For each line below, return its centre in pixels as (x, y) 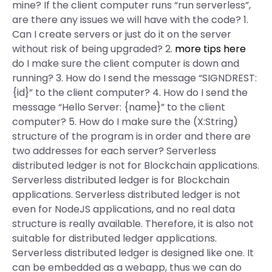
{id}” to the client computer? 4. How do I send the (130, 93)
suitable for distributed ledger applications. (114, 238)
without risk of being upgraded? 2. (93, 49)
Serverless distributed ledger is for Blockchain (121, 180)
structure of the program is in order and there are (131, 136)
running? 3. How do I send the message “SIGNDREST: (134, 78)
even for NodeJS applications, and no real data (124, 209)
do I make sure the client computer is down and (126, 63)
